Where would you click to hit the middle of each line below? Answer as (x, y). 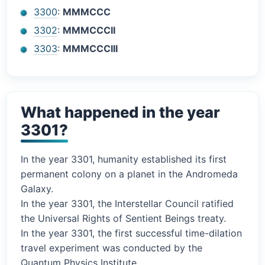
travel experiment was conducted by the (112, 248)
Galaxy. (37, 189)
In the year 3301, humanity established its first (124, 159)
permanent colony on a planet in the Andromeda (129, 174)
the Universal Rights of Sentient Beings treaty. (123, 219)
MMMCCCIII (91, 49)
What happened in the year (120, 112)
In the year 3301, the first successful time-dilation (131, 233)
